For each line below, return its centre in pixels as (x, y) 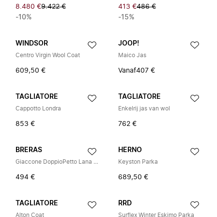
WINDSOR (32, 44)
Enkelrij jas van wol (144, 108)
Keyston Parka (138, 162)
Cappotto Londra (38, 108)
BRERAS (29, 150)
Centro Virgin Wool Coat (48, 55)
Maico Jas (132, 55)
